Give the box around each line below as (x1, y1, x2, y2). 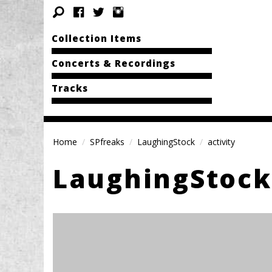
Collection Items (51, 32, 141, 44)
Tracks (51, 82, 88, 94)
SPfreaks (90, 136, 124, 148)
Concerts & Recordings (51, 57, 175, 69)
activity (208, 136, 235, 148)
